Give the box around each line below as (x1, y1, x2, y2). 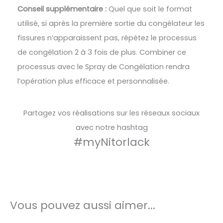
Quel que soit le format (107, 3, 192, 14)
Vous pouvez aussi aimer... (10, 198, 155, 214)
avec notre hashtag (75, 122, 148, 132)
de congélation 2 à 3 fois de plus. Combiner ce (17, 47, 186, 57)
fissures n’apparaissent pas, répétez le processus (17, 32, 197, 43)
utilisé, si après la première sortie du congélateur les (17, 18, 205, 28)
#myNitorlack (73, 134, 150, 150)
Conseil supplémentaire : (17, 3, 107, 14)
